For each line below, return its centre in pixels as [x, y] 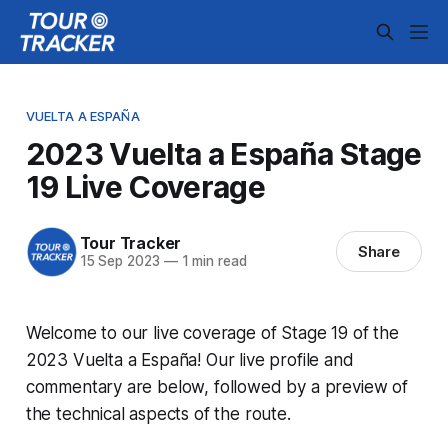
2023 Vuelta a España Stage [223, 153]
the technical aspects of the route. [158, 413]
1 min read [212, 261]
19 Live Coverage [145, 186]
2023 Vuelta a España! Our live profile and [189, 359]
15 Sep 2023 [119, 261]
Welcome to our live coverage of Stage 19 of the [212, 332]
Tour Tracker [130, 243]
